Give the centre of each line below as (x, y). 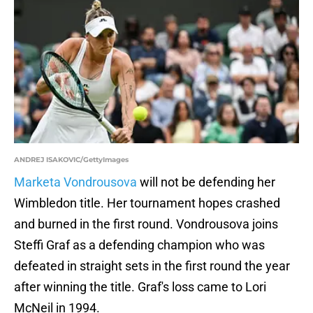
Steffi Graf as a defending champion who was (139, 245)
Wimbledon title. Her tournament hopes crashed (147, 203)
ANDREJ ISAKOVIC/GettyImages (71, 160)
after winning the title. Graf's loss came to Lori (140, 287)
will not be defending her (206, 182)
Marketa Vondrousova (75, 182)
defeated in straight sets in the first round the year (152, 266)
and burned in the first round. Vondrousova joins (146, 224)
